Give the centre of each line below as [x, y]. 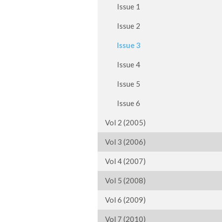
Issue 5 [123, 84]
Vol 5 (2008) [125, 180]
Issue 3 [123, 45]
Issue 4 [123, 64]
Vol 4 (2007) [125, 161]
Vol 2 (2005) [125, 122]
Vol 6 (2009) [125, 200]
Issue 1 [123, 6]
